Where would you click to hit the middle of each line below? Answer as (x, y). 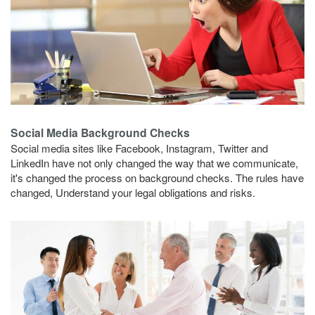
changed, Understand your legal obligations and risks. (133, 193)
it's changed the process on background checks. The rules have (157, 178)
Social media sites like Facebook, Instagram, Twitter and (139, 148)
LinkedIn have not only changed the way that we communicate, (154, 163)
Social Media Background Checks (100, 133)
